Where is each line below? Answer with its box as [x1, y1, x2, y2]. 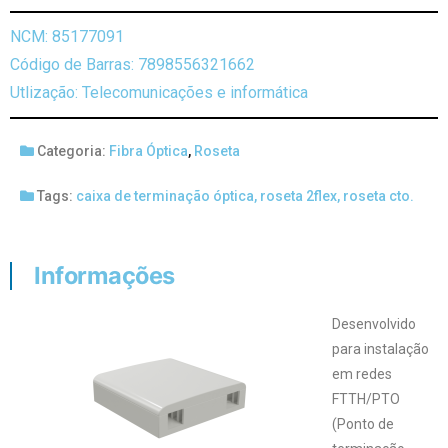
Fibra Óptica [109, 142, 188, 159]
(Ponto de [332, 415, 394, 432]
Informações [34, 260, 175, 290]
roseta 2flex [260, 187, 337, 204]
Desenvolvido [332, 315, 416, 332]
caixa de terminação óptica [76, 187, 254, 204]
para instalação [332, 340, 429, 357]
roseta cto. [343, 187, 414, 204]
